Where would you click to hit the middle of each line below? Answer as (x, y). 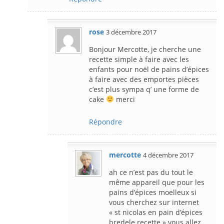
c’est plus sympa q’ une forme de (144, 89)
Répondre (105, 121)
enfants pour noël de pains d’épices (149, 69)
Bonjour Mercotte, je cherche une (145, 49)
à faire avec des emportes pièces (144, 79)
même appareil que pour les (157, 182)
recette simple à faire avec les (139, 59)
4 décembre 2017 (168, 155)
